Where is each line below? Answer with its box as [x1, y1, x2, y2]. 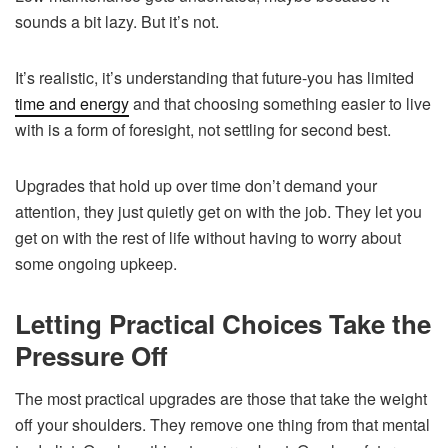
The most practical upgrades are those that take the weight [15, 386, 427, 410]
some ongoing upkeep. [15, 251, 177, 275]
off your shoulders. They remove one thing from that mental [15, 412, 430, 436]
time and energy [15, 91, 129, 115]
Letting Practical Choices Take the [15, 304, 431, 342]
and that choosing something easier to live [129, 91, 431, 115]
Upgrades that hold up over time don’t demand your [15, 173, 377, 197]
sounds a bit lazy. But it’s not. [15, 9, 219, 33]
